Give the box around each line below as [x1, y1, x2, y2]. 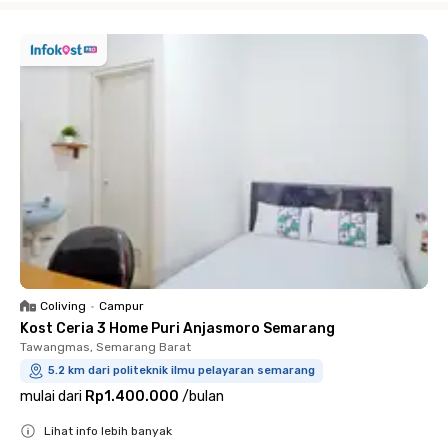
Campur [99, 298, 144, 313]
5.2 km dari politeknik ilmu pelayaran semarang [48, 363, 315, 377]
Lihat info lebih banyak [44, 423, 172, 438]
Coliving [40, 298, 86, 313]
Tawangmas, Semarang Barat [20, 339, 191, 354]
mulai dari [20, 387, 82, 405]
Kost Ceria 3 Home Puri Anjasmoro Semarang [20, 319, 335, 337]
